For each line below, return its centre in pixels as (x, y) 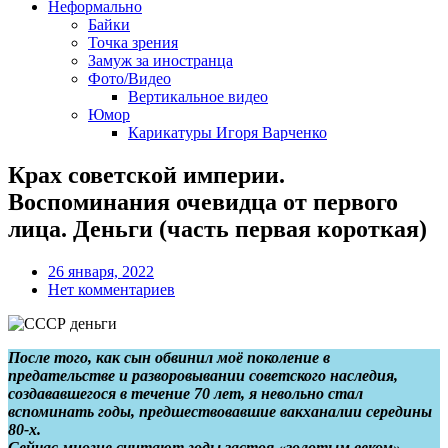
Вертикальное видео (198, 96)
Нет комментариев (111, 289)
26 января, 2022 (101, 271)
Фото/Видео (129, 78)
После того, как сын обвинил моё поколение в (169, 357)
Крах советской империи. (146, 174)
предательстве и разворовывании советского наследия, (203, 375)
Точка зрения (133, 42)
